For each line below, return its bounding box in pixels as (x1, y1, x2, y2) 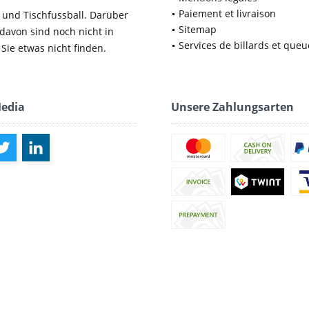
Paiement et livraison (179, 7, 276, 20)
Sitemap (179, 23, 217, 36)
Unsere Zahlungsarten (171, 99, 294, 114)
